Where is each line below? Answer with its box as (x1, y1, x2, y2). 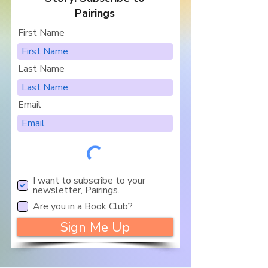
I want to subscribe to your (33, 174, 145, 188)
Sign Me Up (60, 218, 130, 237)
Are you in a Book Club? (33, 200, 133, 214)
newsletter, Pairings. (33, 184, 120, 197)
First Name (18, 26, 65, 40)
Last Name (18, 62, 65, 76)
